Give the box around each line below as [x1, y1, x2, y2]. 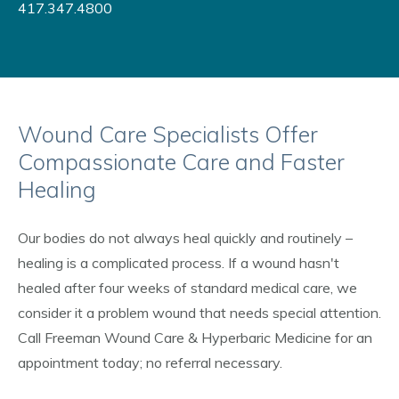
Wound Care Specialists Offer [18, 120, 318, 148]
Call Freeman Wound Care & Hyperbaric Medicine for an [18, 329, 372, 346]
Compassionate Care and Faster [18, 148, 345, 175]
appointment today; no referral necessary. [18, 354, 282, 371]
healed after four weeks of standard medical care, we [18, 279, 357, 297]
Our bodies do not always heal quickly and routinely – [18, 229, 353, 247]
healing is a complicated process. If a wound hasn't [18, 254, 339, 272]
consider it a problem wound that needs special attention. [18, 304, 381, 322]
